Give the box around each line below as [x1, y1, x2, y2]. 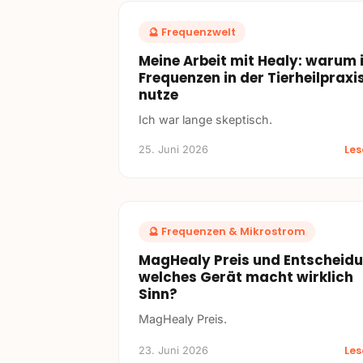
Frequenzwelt [161, 24, 236, 39]
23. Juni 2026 [139, 344, 208, 357]
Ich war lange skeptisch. [139, 112, 272, 126]
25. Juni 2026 [139, 143, 208, 156]
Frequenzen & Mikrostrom [161, 224, 305, 238]
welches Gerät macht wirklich [139, 267, 353, 288]
